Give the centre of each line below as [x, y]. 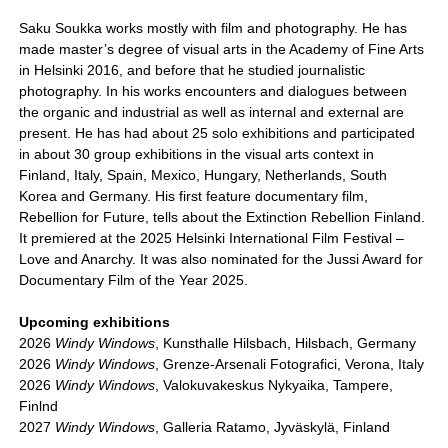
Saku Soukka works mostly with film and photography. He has [213, 28]
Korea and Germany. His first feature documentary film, [194, 196]
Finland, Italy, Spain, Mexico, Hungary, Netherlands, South [203, 175]
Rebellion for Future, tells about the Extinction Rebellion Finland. [222, 217]
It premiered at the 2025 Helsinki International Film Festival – [212, 238]
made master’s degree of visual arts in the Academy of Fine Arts [222, 49]
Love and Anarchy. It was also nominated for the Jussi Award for [221, 259]
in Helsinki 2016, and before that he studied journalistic [192, 70]
